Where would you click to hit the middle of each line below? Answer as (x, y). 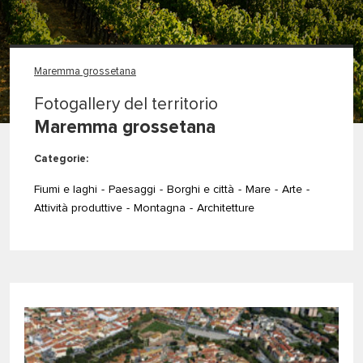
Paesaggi (132, 189)
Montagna (160, 208)
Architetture (226, 208)
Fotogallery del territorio (126, 104)
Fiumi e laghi (66, 189)
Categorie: (61, 159)
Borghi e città (201, 189)
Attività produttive (78, 208)
